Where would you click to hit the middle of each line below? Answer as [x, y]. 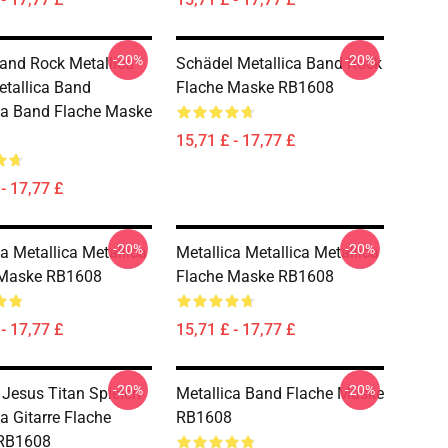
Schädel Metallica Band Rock [279, 63]
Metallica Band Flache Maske [280, 393]
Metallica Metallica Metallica [277, 252]
